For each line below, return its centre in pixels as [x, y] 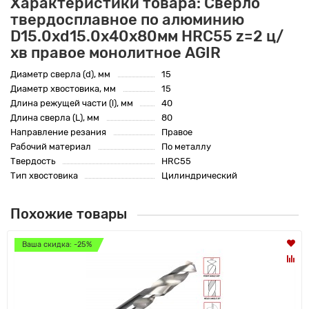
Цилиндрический [199, 176]
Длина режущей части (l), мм [72, 103]
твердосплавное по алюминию [127, 20]
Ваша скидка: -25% [57, 245]
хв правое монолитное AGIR [116, 53]
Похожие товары [69, 215]
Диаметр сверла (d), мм [60, 74]
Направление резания [58, 132]
